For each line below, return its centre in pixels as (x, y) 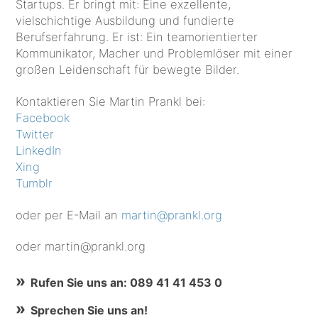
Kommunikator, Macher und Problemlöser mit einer (154, 54)
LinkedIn (39, 150)
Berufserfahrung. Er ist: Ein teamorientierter (137, 37)
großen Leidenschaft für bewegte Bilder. (128, 70)
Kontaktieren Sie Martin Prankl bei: (111, 101)
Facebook (43, 117)
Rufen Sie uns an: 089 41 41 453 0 (127, 283)
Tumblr (34, 183)
